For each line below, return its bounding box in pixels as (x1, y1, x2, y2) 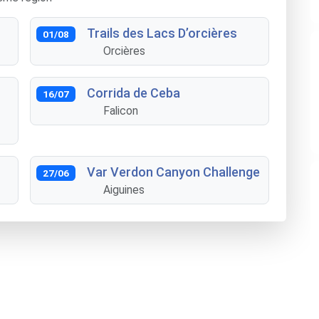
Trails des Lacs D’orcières (86, 26, 237, 41)
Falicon (103, 104, 139, 117)
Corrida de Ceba (86, 85, 180, 100)
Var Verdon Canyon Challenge (86, 164, 260, 179)
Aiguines (103, 183, 145, 197)
